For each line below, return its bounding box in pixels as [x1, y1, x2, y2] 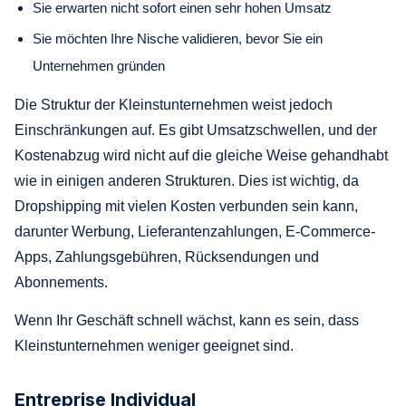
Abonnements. [14, 274, 108, 290]
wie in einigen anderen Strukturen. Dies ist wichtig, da [14, 172, 359, 188]
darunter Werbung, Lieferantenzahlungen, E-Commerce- [14, 223, 375, 239]
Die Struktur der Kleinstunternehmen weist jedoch [14, 96, 333, 112]
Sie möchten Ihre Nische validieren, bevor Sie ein [33, 30, 323, 46]
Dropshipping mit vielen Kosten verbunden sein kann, [14, 198, 358, 214]
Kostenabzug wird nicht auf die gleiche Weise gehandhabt [14, 147, 388, 163]
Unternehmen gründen [33, 57, 165, 73]
